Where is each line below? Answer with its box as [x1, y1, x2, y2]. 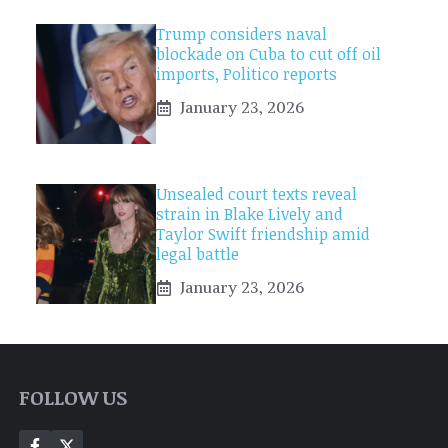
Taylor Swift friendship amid [156, 223, 370, 246]
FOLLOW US [19, 383, 128, 412]
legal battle [156, 243, 239, 266]
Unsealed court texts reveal [156, 183, 357, 206]
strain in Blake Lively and [156, 203, 343, 226]
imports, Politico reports [156, 63, 337, 86]
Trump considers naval [156, 23, 327, 46]
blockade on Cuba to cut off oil [156, 43, 381, 66]
